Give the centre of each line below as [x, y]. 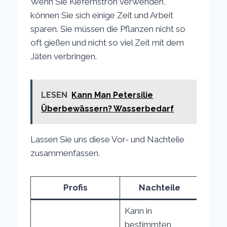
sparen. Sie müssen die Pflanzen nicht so [108, 29]
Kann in [138, 211]
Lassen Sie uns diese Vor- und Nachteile [108, 139]
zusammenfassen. [65, 153]
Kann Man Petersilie [112, 95]
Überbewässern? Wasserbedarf [108, 108]
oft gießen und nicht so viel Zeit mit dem [107, 42]
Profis [75, 187]
